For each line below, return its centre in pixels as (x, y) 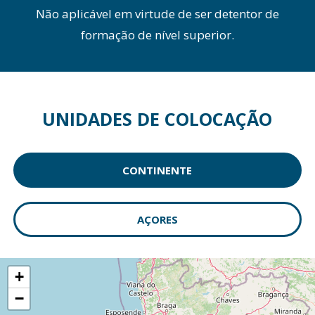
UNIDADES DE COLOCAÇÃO (157, 119)
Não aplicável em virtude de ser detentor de (157, 14)
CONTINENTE (157, 170)
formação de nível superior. (157, 35)
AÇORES (157, 219)
